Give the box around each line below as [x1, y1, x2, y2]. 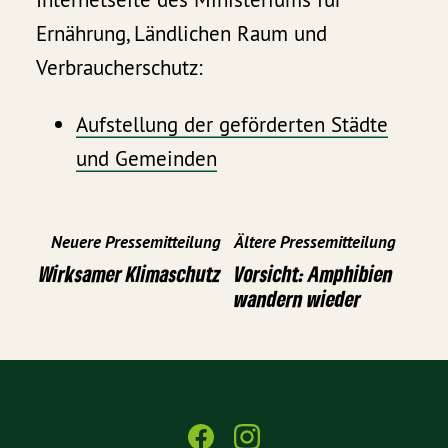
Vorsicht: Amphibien [234, 259, 393, 287]
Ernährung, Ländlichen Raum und [36, 20, 328, 48]
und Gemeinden [76, 144, 218, 172]
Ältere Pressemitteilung [234, 230, 396, 253]
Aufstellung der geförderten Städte [76, 110, 389, 138]
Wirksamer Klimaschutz [39, 259, 221, 287]
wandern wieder [234, 284, 361, 312]
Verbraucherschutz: [36, 54, 204, 82]
